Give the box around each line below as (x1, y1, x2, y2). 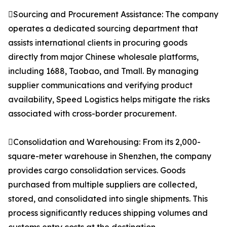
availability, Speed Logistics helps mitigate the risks (8, 94, 210, 105)
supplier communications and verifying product (8, 80, 193, 91)
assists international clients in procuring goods (8, 37, 187, 48)
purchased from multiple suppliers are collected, (8, 179, 197, 190)
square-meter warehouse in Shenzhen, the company (8, 151, 211, 162)
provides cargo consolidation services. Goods (8, 165, 185, 176)
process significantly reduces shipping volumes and (8, 208, 208, 218)
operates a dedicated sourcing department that (8, 23, 198, 34)
